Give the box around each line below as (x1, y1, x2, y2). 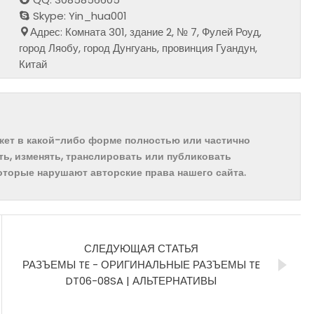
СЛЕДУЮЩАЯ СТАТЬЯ (83, 240, 198, 256)
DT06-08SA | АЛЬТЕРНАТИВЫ (65, 273, 217, 288)
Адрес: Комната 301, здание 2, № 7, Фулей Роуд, (30, 24, 262, 39)
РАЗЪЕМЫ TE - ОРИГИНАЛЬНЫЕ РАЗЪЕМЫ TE (22, 257, 260, 272)
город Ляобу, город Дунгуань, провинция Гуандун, (19, 40, 258, 55)
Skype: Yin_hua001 (30, 8, 128, 23)
